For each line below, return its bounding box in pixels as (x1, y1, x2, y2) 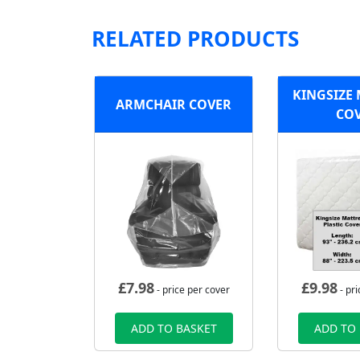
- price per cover (153, 283, 230, 297)
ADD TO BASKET (130, 321, 217, 337)
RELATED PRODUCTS (92, 24, 299, 54)
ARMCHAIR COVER (116, 95, 231, 113)
